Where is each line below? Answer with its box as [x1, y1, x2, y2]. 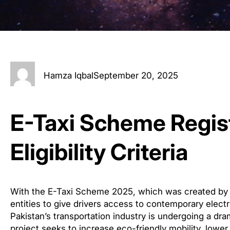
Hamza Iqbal [44, 70, 93, 81]
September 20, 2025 [93, 70, 178, 81]
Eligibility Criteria [10, 138, 188, 166]
